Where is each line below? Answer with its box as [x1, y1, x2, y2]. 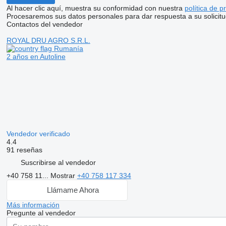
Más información [6, 200, 60, 209]
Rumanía [51, 44, 83, 52]
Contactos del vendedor [6, 20, 83, 28]
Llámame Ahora [47, 186, 99, 195]
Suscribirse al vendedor [20, 158, 96, 167]
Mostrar [50, 171, 77, 180]
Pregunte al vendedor [6, 208, 76, 217]
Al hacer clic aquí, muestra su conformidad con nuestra [6, 4, 185, 12]
